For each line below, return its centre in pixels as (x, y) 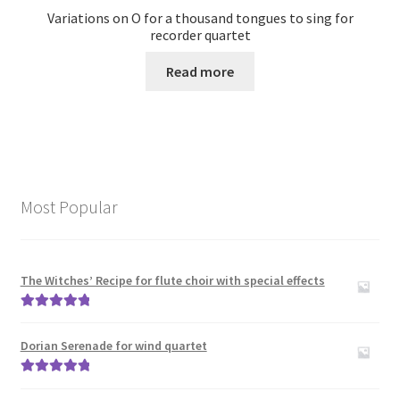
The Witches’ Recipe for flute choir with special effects (172, 280)
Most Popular (69, 206)
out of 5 (40, 338)
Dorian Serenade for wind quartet (113, 346)
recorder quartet (200, 35)
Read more (200, 71)
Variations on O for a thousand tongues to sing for (200, 18)
